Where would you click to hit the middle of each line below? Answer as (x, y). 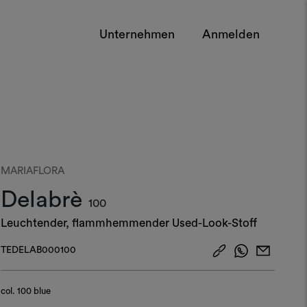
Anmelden (231, 34)
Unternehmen (137, 34)
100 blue (34, 291)
